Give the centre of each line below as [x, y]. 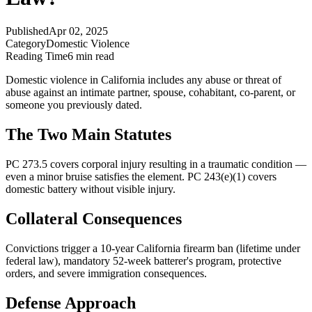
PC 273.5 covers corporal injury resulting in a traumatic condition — [156, 164]
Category [26, 44]
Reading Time [37, 56]
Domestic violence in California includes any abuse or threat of [143, 80]
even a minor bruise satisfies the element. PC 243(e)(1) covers [141, 177]
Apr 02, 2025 [78, 31]
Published [27, 31]
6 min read [91, 56]
